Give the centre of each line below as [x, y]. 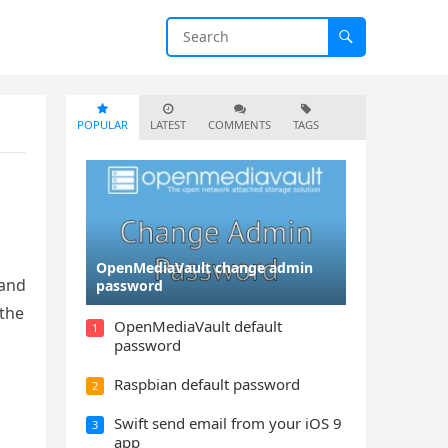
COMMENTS [239, 124]
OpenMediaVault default [198, 325]
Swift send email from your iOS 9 [228, 422]
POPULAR [102, 124]
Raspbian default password [207, 383]
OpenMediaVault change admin [204, 267]
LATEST [168, 124]
